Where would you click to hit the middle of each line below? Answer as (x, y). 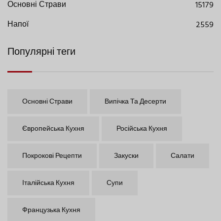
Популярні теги (41, 52)
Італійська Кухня (48, 183)
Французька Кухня (51, 210)
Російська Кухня (142, 129)
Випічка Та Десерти (135, 102)
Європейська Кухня (53, 129)
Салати (183, 156)
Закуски (126, 156)
